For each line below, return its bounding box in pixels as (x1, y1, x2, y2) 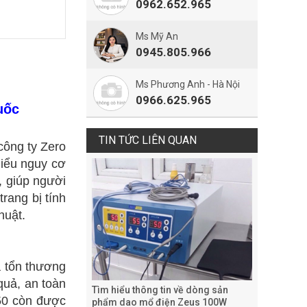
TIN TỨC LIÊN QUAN (99, 134, 197, 147)
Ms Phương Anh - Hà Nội (136, 79, 240, 90)
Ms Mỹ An (136, 31, 178, 42)
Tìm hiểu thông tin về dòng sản (92, 284, 228, 295)
